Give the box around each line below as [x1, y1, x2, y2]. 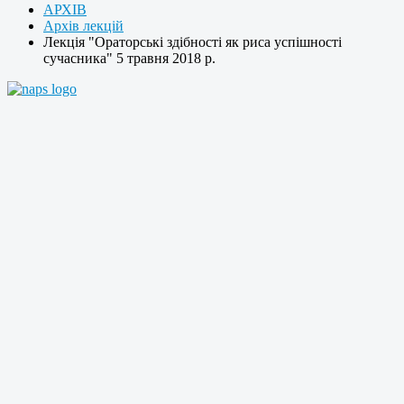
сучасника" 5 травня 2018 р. [43, 50, 216, 67]
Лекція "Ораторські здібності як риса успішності [43, 34, 342, 50]
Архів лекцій [43, 18, 124, 34]
